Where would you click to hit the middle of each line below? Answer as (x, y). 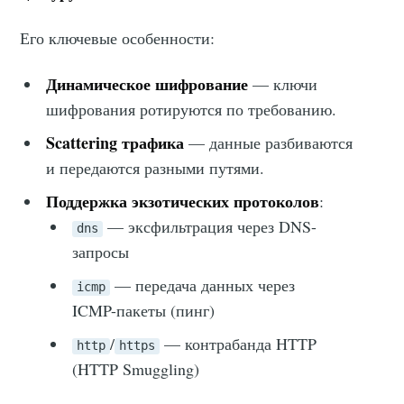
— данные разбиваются (269, 143)
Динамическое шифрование (147, 84)
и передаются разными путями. (156, 168)
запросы (100, 252)
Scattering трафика (115, 143)
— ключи (283, 84)
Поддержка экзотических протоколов (183, 202)
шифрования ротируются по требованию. (192, 110)
